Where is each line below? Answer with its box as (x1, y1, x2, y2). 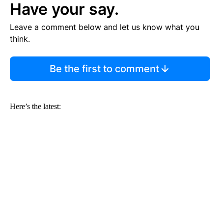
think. (10, 34, 30, 44)
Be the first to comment (49, 63, 159, 75)
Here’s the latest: (10, 102, 61, 111)
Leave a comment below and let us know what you (10, 22, 199, 32)
